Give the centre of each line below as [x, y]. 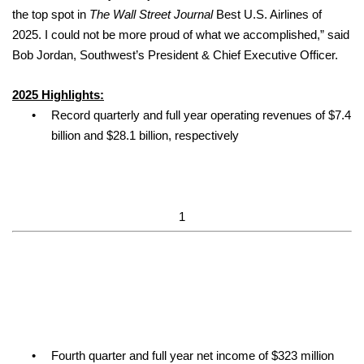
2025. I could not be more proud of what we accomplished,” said [181, 35]
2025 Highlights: [58, 95]
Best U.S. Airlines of [267, 14]
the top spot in [51, 14]
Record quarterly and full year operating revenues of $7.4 [201, 115]
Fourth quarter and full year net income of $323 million [192, 355]
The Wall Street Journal [151, 14]
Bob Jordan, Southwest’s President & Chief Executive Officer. [175, 55]
